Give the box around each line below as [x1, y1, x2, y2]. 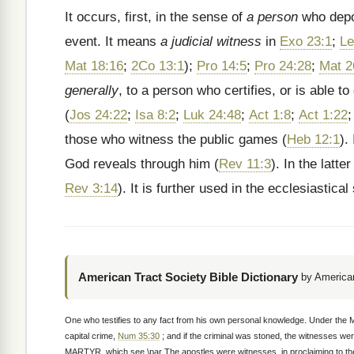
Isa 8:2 [135, 107, 175, 122]
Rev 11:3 [219, 156, 271, 171]
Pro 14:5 [197, 58, 247, 73]
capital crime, [65, 331, 118, 341]
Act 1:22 [299, 107, 348, 122]
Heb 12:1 [287, 132, 340, 147]
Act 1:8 [249, 107, 291, 122]
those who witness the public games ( [65, 132, 287, 147]
